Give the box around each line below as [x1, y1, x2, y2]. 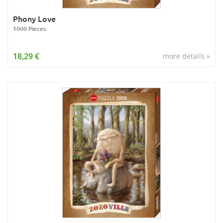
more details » [163, 51, 210, 61]
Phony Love [13, 13, 56, 24]
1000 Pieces [13, 24, 46, 33]
